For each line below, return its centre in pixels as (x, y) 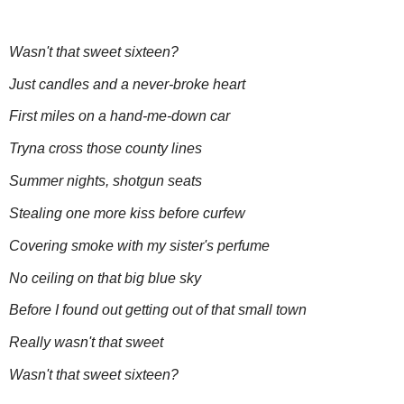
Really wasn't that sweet (86, 343)
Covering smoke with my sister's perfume (139, 245)
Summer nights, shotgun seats (106, 181)
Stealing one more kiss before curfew (127, 213)
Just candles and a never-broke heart (127, 84)
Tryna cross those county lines (106, 149)
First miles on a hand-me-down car (119, 116)
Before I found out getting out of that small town (158, 310)
